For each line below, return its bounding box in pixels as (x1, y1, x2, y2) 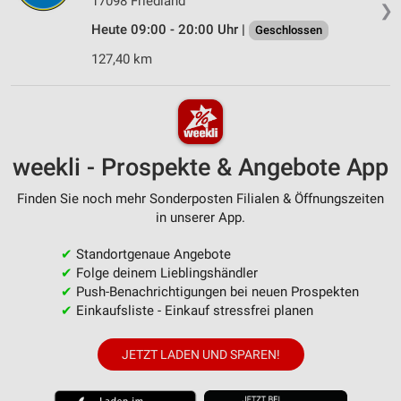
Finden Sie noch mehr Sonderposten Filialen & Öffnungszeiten (17, 190, 384, 207)
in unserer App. (156, 209, 245, 226)
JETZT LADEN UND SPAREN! (121, 346, 280, 362)
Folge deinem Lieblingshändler (72, 264, 258, 281)
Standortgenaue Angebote (72, 245, 231, 262)
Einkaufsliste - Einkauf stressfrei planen (72, 302, 313, 319)
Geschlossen (255, 23, 322, 38)
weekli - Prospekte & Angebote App (13, 152, 388, 182)
